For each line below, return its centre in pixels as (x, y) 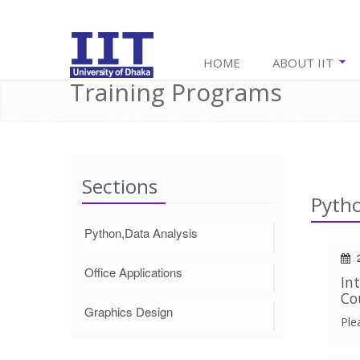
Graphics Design (129, 311)
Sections (120, 186)
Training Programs (176, 92)
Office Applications (133, 272)
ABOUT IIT (305, 63)
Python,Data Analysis (141, 233)
